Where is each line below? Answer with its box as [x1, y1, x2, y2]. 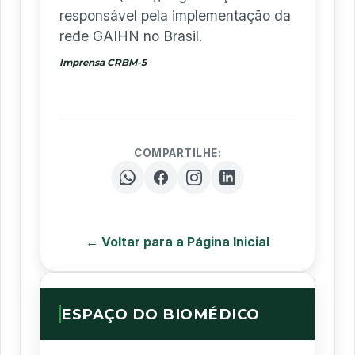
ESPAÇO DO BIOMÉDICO [61, 304, 260, 323]
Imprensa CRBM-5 [59, 56, 147, 68]
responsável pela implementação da [59, 6, 291, 24]
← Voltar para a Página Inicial [86, 233, 269, 250]
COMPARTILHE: [134, 146, 221, 159]
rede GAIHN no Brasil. [59, 27, 203, 44]
